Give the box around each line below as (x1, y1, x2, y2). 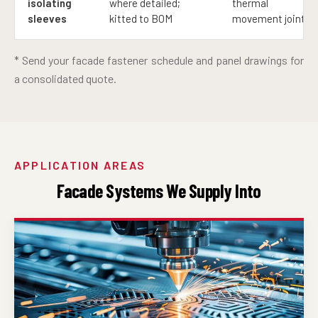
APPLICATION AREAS (14, 158, 146, 172)
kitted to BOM (109, 12, 172, 25)
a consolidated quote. (14, 72, 116, 85)
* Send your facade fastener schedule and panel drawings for (14, 53, 304, 67)
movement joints (232, 12, 311, 25)
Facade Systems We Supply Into (57, 180, 261, 202)
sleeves (28, 12, 67, 25)
